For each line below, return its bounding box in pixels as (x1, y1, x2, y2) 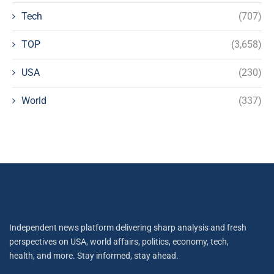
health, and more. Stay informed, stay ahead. (9, 250, 179, 261)
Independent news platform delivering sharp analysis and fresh (9, 222, 246, 232)
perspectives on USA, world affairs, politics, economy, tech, (9, 236, 229, 246)
